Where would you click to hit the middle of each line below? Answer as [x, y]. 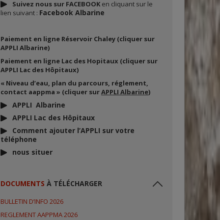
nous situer [32, 152]
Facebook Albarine [72, 13]
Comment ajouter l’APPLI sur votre [73, 130]
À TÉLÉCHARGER [73, 183]
